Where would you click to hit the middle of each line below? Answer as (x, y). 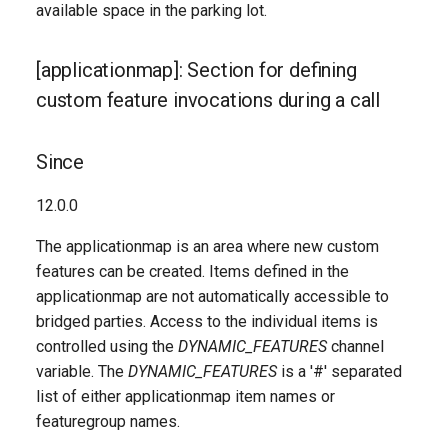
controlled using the (107, 346)
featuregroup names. (108, 421)
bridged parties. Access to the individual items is (207, 321)
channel (355, 346)
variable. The (82, 371)
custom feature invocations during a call (208, 100)
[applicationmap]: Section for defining (196, 70)
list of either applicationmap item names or (185, 396)
